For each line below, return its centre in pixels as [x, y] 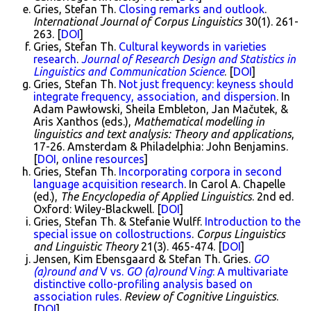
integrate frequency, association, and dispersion [155, 96]
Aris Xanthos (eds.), [84, 121]
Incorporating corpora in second [200, 171]
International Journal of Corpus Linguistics [138, 22]
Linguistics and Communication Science [129, 72]
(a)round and [65, 271]
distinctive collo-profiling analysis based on [143, 284]
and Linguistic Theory [86, 246]
